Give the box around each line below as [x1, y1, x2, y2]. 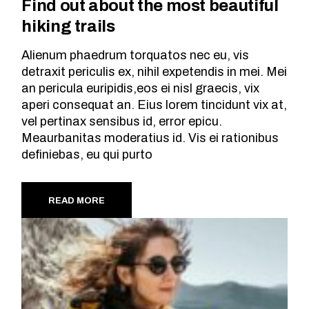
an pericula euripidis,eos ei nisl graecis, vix [21, 81, 260, 96]
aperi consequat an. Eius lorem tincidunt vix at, [21, 98, 288, 112]
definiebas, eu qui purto [21, 148, 153, 162]
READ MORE [48, 196, 106, 206]
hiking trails [21, 17, 115, 36]
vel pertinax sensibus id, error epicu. [21, 114, 223, 129]
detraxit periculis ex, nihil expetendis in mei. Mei [21, 65, 288, 79]
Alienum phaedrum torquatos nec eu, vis [21, 48, 250, 63]
